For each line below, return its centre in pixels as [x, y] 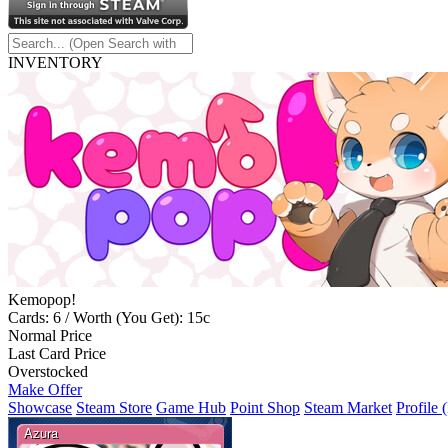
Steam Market [348, 408]
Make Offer [45, 390]
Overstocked [48, 372]
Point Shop [265, 408]
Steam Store [114, 408]
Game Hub [191, 408]
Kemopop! [42, 300]
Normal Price [50, 336]
